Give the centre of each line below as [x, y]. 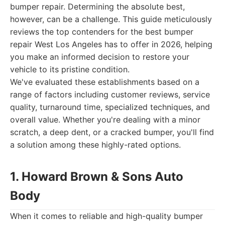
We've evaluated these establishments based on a [105, 82]
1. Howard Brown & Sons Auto [97, 177]
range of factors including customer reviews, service [110, 94]
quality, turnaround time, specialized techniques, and [110, 107]
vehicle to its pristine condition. [70, 69]
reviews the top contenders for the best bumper [102, 32]
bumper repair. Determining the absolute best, [97, 7]
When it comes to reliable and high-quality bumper [106, 216]
